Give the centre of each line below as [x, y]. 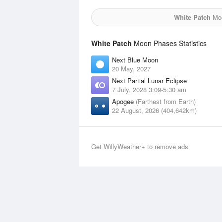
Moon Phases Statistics [169, 43]
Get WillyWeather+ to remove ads [140, 146]
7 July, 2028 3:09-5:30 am [149, 89]
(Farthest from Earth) [166, 101]
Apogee [124, 101]
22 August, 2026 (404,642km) [154, 110]
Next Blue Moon [135, 60]
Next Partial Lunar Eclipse [149, 81]
